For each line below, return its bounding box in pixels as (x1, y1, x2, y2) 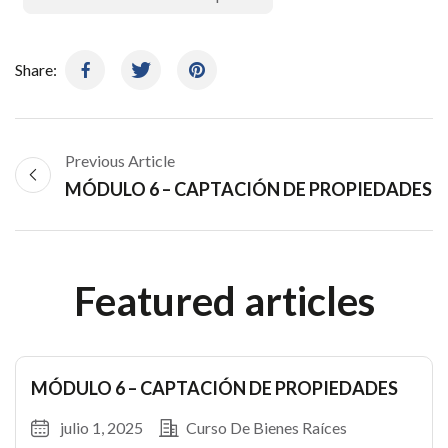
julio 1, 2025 (60, 418, 143, 437)
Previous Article (65, 151, 175, 170)
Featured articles (73, 277, 375, 325)
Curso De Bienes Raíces (186, 418, 347, 437)
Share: (15, 60, 57, 79)
